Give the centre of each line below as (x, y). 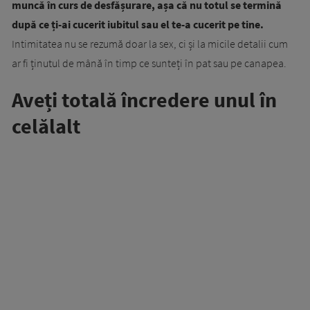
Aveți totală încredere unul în (144, 100)
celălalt (46, 126)
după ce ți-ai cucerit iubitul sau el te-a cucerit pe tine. (138, 25)
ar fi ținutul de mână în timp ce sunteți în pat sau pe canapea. (149, 63)
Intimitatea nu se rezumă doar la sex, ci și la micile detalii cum (150, 44)
